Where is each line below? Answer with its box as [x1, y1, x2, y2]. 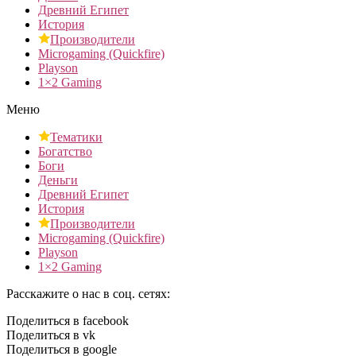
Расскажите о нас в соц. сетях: [6, 286, 170, 300]
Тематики [50, 130, 103, 144]
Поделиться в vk [6, 327, 95, 342]
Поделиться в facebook [6, 313, 129, 327]
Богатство [38, 144, 92, 158]
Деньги [38, 172, 78, 187]
